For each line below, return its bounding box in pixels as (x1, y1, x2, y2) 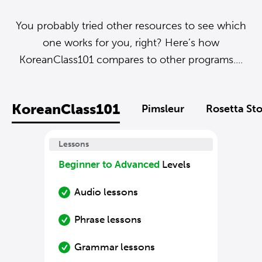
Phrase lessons (74, 213, 142, 225)
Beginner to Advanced (58, 158, 160, 170)
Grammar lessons (74, 241, 155, 253)
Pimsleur (142, 102, 184, 115)
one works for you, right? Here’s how (43, 36, 219, 49)
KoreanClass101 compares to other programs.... (19, 53, 243, 66)
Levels (160, 158, 191, 170)
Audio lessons (74, 186, 138, 198)
